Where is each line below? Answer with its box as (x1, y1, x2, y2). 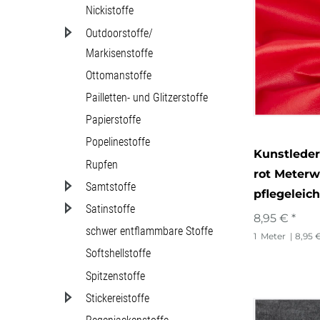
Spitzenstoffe (86, 269, 145, 283)
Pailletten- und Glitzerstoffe (86, 91, 208, 105)
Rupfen (86, 157, 118, 171)
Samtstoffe (86, 179, 136, 194)
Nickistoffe (86, 4, 134, 18)
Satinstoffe (86, 201, 135, 216)
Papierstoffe (86, 113, 141, 127)
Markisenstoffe (86, 46, 153, 60)
